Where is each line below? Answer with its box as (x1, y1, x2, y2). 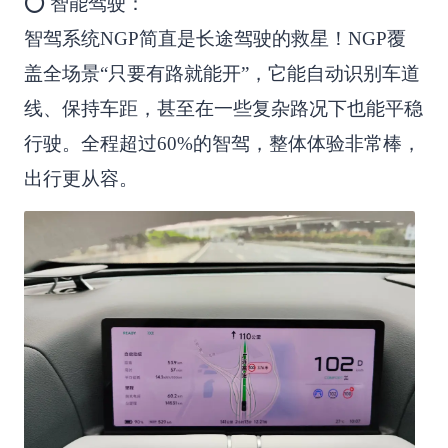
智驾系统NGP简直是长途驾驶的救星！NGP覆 (23, 28, 406, 50)
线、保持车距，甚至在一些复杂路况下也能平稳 (23, 98, 423, 120)
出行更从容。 (23, 168, 138, 190)
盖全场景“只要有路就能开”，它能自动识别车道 (23, 63, 420, 85)
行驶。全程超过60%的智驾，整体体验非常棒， (23, 133, 421, 155)
